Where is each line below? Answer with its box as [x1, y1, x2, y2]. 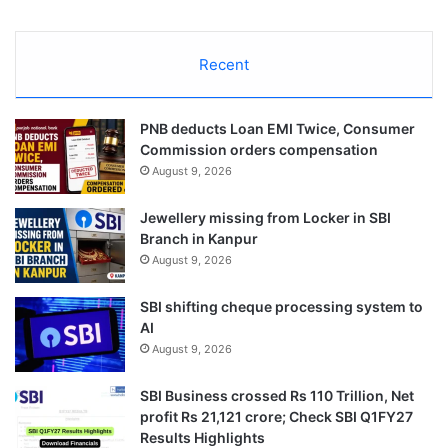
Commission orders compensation [140, 140, 378, 158]
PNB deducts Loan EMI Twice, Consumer [140, 119, 415, 137]
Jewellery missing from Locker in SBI [140, 208, 391, 226]
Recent [199, 54, 249, 74]
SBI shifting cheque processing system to [140, 297, 423, 315]
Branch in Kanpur [140, 229, 258, 247]
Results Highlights [140, 428, 265, 446]
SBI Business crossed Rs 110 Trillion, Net [140, 386, 414, 404]
